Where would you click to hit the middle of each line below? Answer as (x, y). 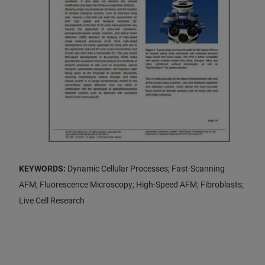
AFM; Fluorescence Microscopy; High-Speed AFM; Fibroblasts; (131, 185)
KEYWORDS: (43, 169)
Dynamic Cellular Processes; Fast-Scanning (146, 169)
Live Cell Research (52, 201)
